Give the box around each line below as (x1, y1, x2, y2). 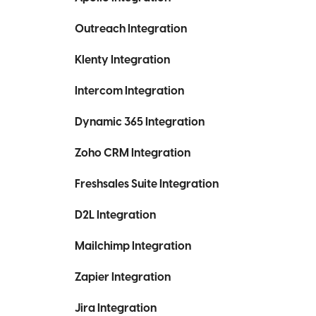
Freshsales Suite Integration (75, 176, 219, 192)
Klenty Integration (75, 52, 170, 68)
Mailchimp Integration (75, 238, 191, 254)
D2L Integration (75, 207, 156, 223)
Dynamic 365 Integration (75, 114, 205, 130)
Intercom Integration (75, 83, 184, 99)
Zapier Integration (75, 269, 171, 285)
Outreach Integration (75, 21, 187, 37)
